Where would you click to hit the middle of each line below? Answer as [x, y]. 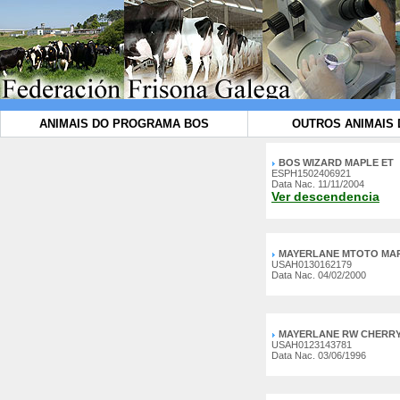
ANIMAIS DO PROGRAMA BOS [124, 124]
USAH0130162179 [312, 264]
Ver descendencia [325, 196]
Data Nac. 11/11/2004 [318, 184]
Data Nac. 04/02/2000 [319, 275]
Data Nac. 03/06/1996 [319, 355]
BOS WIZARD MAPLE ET [336, 162]
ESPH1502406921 [311, 173]
